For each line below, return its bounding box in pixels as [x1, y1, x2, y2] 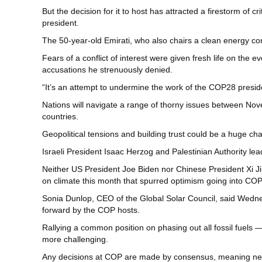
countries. [42, 112, 78, 122]
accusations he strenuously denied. [42, 65, 173, 75]
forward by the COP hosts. [42, 205, 140, 215]
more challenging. [42, 235, 108, 244]
